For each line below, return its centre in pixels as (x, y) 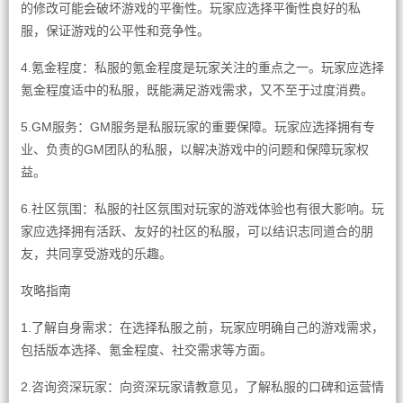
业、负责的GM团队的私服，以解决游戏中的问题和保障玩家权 (194, 149)
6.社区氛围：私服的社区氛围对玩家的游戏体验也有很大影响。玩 (202, 209)
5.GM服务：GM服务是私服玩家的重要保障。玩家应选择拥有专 (197, 127)
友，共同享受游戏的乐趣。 (96, 254)
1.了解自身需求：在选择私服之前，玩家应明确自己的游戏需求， (202, 327)
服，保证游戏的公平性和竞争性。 (115, 31)
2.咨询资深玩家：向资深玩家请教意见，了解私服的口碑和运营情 (202, 387)
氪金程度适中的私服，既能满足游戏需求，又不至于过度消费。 (197, 90)
